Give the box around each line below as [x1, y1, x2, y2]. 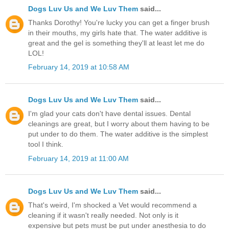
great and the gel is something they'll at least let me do [28, 38, 204, 47]
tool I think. [28, 140, 63, 149]
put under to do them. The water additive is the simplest [28, 130, 208, 139]
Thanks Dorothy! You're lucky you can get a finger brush [28, 18, 210, 27]
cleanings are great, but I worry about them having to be [28, 120, 210, 128]
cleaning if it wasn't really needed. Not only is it [28, 211, 178, 219]
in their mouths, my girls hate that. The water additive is [28, 28, 207, 37]
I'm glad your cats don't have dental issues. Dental [28, 109, 191, 118]
